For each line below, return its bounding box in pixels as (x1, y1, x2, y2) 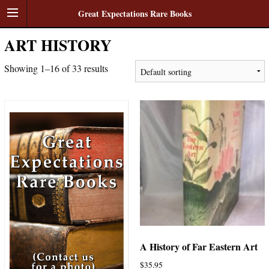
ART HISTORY (4, 34, 112, 56)
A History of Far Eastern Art (139, 239, 258, 253)
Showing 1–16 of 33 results (4, 62, 108, 74)
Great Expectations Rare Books (77, 7, 192, 20)
